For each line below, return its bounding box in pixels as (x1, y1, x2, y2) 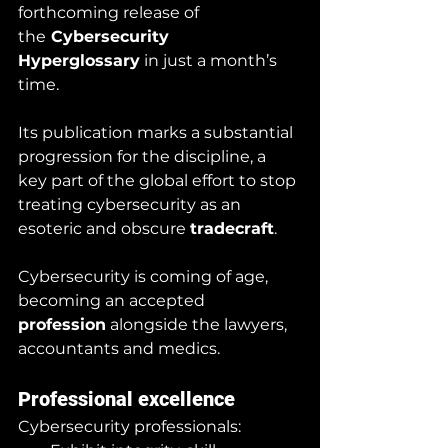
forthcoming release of (18, 2, 203, 22)
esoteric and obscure (18, 218, 190, 238)
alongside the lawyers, (106, 314, 291, 334)
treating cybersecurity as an (18, 194, 245, 214)
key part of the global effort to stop (18, 170, 300, 190)
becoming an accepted (18, 290, 209, 310)
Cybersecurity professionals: (18, 416, 241, 436)
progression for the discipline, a (18, 146, 270, 166)
